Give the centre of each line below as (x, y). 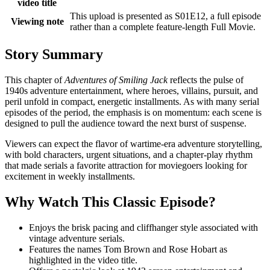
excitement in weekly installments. (70, 176)
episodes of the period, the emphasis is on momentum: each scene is (133, 112)
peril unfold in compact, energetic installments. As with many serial (132, 101)
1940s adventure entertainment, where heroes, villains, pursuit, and (131, 90)
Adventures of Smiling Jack (116, 80)
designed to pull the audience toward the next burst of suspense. (126, 123)
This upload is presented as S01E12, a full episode (165, 16)
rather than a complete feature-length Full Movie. (163, 27)
